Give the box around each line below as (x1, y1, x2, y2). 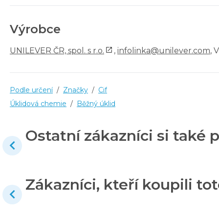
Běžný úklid (77, 99, 115, 108)
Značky (63, 85, 88, 94)
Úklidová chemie (10, 99, 66, 108)
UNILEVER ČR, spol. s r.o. (10, 45, 104, 55)
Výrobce (10, 22, 61, 36)
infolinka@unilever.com (117, 45, 210, 55)
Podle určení (10, 85, 53, 94)
